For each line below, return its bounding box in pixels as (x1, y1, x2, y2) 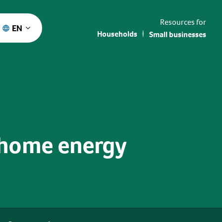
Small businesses (149, 29, 206, 40)
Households (97, 28, 137, 39)
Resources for (160, 16, 206, 27)
